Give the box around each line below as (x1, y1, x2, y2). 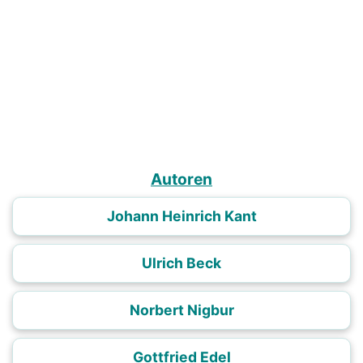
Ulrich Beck (142, 254, 221, 272)
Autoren (151, 169, 212, 190)
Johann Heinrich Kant (106, 207, 257, 225)
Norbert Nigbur (129, 301, 234, 319)
